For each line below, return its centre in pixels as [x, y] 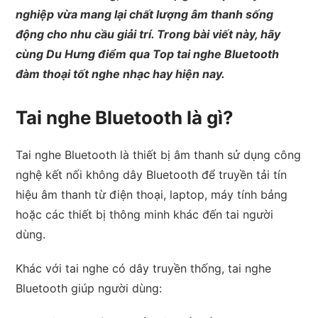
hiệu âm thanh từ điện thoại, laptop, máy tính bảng [152, 194]
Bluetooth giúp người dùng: [89, 288]
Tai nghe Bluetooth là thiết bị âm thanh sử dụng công [159, 154]
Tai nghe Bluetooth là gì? [125, 117]
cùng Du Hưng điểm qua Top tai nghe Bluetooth [148, 54]
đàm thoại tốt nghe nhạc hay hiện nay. [121, 73]
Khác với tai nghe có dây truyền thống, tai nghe [144, 268]
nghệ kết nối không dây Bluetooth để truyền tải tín [152, 174]
